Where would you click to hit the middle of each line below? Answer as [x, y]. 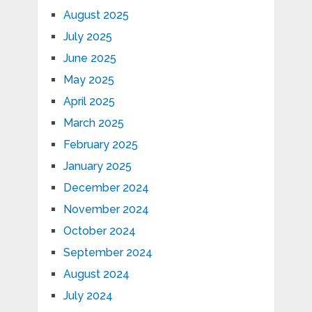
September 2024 [108, 253]
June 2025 [89, 58]
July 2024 [88, 296]
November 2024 [106, 210]
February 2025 [100, 145]
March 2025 [93, 123]
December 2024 [106, 188]
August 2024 [96, 274]
